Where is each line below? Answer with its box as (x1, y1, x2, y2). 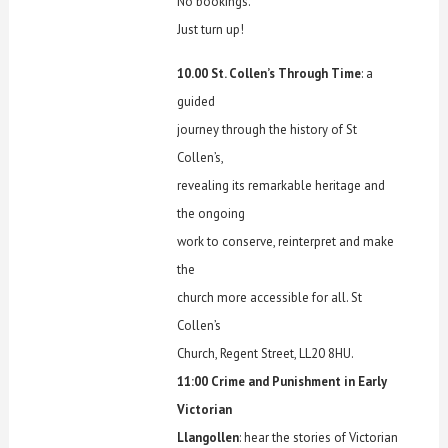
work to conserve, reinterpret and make (177, 232, 395, 250)
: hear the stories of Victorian (239, 428, 399, 446)
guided (177, 92, 216, 110)
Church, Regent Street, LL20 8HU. (177, 344, 355, 362)
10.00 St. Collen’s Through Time (177, 64, 362, 82)
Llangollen (177, 428, 240, 446)
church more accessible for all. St (177, 288, 363, 306)
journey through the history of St (177, 120, 358, 138)
